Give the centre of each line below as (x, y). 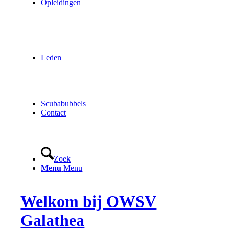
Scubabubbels (64, 104)
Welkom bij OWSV (89, 202)
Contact (54, 113)
